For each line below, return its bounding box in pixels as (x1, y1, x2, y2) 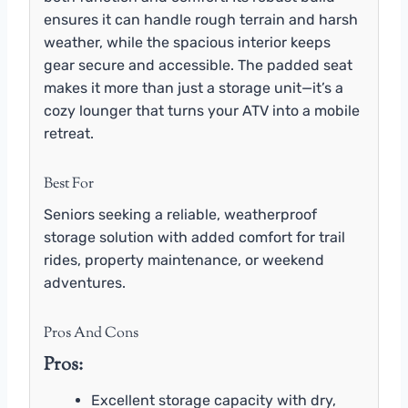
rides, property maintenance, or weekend (44, 251, 324, 270)
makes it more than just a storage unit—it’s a (44, 79, 343, 97)
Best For (44, 174, 94, 196)
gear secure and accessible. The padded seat (44, 56, 352, 75)
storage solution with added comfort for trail (44, 229, 345, 247)
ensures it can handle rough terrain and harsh (44, 11, 358, 29)
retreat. (44, 125, 94, 143)
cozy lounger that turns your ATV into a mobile (44, 102, 360, 120)
